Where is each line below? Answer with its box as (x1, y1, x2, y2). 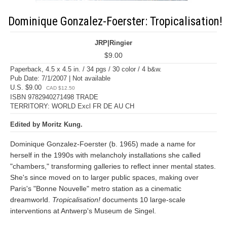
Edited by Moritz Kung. (10, 121, 83, 128)
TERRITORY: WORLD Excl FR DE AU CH (10, 102, 134, 110)
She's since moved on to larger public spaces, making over (10, 173, 199, 181)
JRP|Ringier (95, 39, 132, 47)
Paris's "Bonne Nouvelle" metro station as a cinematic (10, 184, 181, 193)
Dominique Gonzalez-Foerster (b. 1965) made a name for (10, 140, 196, 148)
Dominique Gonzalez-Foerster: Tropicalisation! (8, 15, 222, 28)
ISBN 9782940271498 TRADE (10, 93, 98, 101)
